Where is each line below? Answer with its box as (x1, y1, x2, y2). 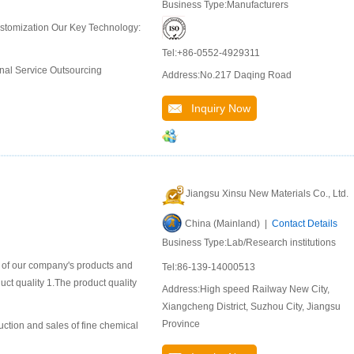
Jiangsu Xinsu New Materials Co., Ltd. (186, 188, 348, 199)
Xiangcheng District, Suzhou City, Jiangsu (162, 301, 341, 312)
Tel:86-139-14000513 (162, 262, 255, 273)
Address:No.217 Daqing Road (162, 70, 292, 81)
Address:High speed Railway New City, (162, 284, 330, 295)
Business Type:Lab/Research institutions (162, 237, 336, 248)
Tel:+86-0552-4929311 (162, 47, 260, 58)
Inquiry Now (182, 102, 250, 115)
